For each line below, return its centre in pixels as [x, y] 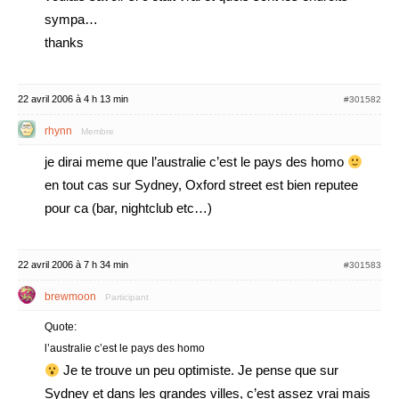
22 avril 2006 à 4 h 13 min [73, 99]
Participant [127, 297]
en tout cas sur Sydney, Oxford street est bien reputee [201, 185]
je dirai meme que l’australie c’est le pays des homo [196, 162]
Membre [98, 131]
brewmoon [70, 297]
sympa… [71, 19]
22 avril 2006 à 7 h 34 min [73, 265]
